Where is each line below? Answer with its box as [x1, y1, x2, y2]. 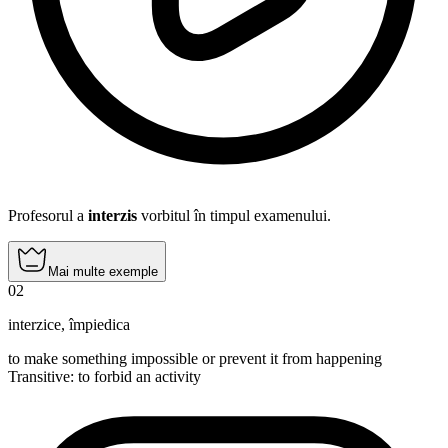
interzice [8, 315, 61, 333]
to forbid [78, 367, 132, 385]
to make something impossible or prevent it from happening [8, 349, 382, 367]
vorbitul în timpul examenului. [137, 206, 331, 224]
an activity [132, 367, 201, 385]
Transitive [8, 367, 70, 385]
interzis [88, 206, 137, 224]
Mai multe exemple [48, 263, 158, 279]
